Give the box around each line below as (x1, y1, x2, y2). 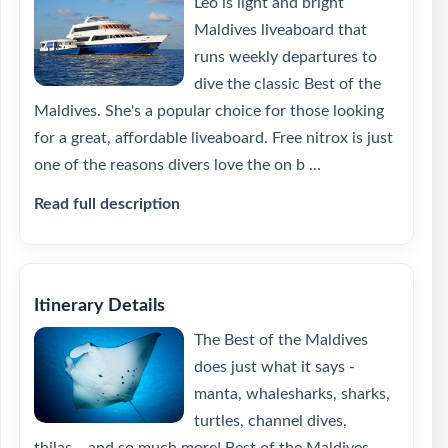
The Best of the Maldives (194, 332, 368, 348)
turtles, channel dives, (194, 413, 347, 429)
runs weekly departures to (194, 49, 377, 65)
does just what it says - (194, 359, 355, 375)
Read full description (34, 196, 180, 212)
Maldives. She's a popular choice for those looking (34, 103, 384, 119)
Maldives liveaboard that (194, 22, 367, 38)
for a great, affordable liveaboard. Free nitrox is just (34, 130, 393, 146)
